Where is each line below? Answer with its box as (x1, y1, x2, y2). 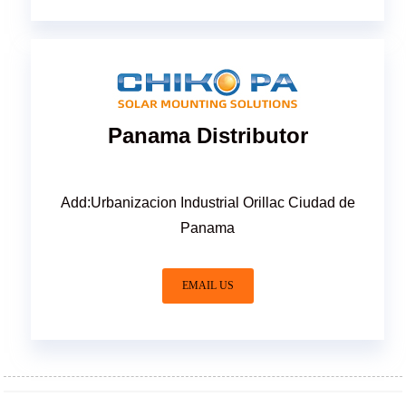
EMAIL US (181, 278, 234, 292)
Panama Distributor (107, 122, 308, 148)
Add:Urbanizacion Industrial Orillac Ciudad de (60, 194, 355, 210)
